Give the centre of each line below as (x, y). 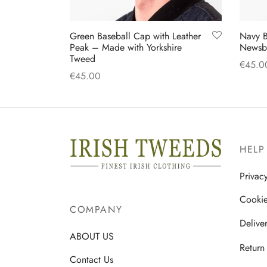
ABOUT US (92, 236)
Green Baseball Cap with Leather (135, 36)
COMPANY (96, 209)
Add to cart (93, 92)
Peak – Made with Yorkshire (126, 48)
